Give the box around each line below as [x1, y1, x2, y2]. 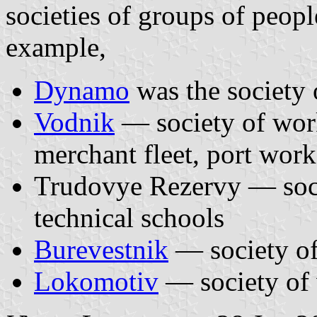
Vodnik [34, 106, 115, 137]
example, [6, 31, 106, 62]
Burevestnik [34, 234, 168, 265]
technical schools [34, 202, 224, 233]
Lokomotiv [34, 265, 158, 296]
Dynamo [34, 74, 129, 105]
